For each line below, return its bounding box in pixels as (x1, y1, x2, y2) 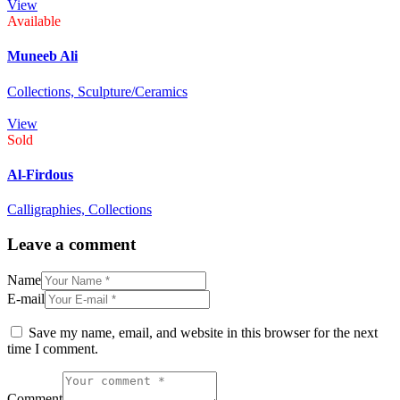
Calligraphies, (7, 202, 88, 218)
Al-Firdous (7, 167, 73, 183)
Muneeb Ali (7, 48, 78, 64)
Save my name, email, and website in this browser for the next (29, 324, 378, 340)
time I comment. (7, 340, 98, 356)
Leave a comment (7, 235, 136, 254)
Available (7, 13, 61, 29)
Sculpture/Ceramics (78, 83, 187, 99)
